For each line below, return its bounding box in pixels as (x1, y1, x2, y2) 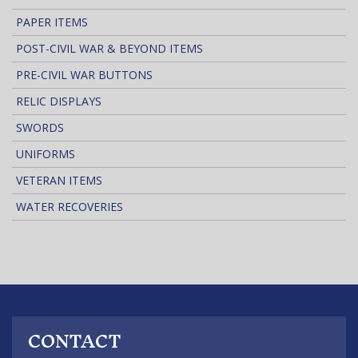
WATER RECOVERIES (16, 199, 123, 215)
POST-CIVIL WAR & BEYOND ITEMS (16, 41, 203, 57)
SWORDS (16, 120, 64, 136)
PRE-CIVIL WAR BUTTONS (16, 67, 153, 83)
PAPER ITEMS (16, 14, 88, 30)
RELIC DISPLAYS (16, 93, 101, 109)
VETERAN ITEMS (16, 173, 102, 189)
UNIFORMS (16, 146, 75, 162)
